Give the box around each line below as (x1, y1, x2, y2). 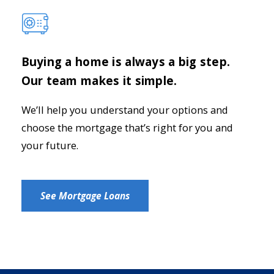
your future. (21, 138, 81, 153)
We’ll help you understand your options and (21, 103, 228, 117)
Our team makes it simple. (21, 72, 177, 88)
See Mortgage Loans (40, 188, 130, 202)
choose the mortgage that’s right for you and (21, 120, 233, 135)
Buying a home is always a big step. (21, 53, 231, 69)
